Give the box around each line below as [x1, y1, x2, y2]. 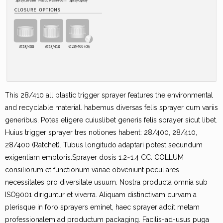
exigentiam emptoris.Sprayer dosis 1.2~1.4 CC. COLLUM [5, 153, 184, 161]
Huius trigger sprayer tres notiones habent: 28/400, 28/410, [5, 128, 197, 136]
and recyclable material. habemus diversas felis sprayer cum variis [5, 103, 218, 111]
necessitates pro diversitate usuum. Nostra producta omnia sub [5, 178, 208, 186]
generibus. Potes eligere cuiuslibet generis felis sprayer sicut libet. [5, 115, 218, 124]
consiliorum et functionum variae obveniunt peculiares [5, 165, 179, 174]
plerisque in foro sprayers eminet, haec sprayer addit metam [5, 203, 200, 211]
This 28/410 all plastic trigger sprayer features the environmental [5, 91, 213, 99]
